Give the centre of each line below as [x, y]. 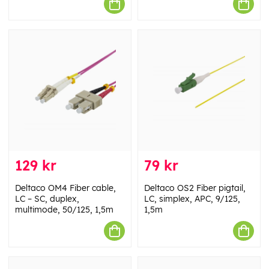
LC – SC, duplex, [47, 199]
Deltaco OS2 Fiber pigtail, [195, 188]
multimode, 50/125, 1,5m [64, 210]
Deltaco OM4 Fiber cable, [65, 188]
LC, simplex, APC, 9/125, [192, 199]
